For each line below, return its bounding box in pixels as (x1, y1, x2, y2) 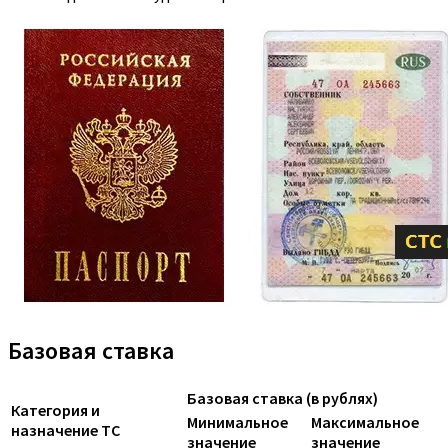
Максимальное (311, 412, 419, 433)
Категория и (11, 400, 100, 421)
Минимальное (187, 412, 288, 433)
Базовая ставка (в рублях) (187, 388, 378, 409)
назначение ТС (11, 420, 120, 441)
